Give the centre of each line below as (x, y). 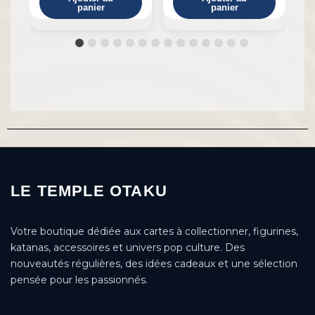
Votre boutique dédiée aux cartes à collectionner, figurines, (154, 231)
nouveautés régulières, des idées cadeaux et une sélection (154, 263)
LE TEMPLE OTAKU (89, 191)
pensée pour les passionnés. (79, 279)
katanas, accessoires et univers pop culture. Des (128, 247)
